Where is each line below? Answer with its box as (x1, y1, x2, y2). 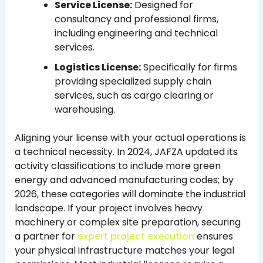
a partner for (14, 229, 77, 243)
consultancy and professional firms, (54, 12, 218, 26)
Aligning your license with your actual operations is (14, 130, 246, 144)
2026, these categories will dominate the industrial (14, 187, 245, 201)
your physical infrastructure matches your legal (14, 243, 234, 257)
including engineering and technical (54, 26, 218, 40)
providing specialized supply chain (54, 74, 211, 88)
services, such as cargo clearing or (54, 88, 214, 102)
